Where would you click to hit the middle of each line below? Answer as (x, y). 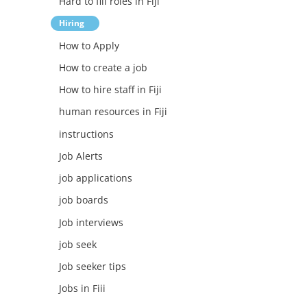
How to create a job (103, 67)
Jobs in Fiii (82, 288)
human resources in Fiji (113, 112)
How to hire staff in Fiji (110, 89)
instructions (86, 134)
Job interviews (91, 222)
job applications (95, 178)
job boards (83, 200)
